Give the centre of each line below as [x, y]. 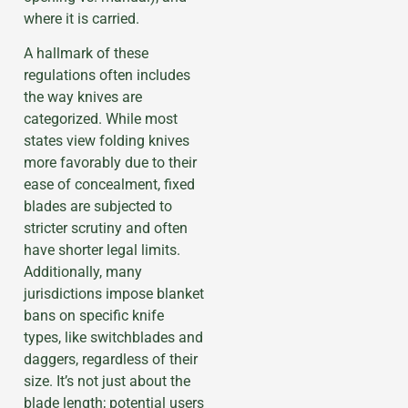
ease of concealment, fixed [109, 185]
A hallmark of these [86, 54]
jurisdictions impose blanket [114, 294]
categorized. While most [101, 119]
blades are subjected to [98, 207]
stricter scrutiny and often [106, 229]
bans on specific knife [94, 316]
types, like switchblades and [113, 338]
